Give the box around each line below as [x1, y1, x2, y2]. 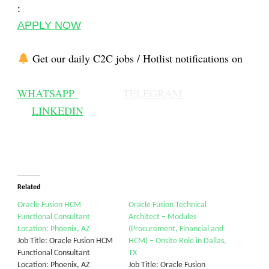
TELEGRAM [123, 85, 186, 100]
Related [17, 183, 40, 191]
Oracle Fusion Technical [128, 200, 207, 210]
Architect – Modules [128, 212, 196, 222]
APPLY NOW [17, 19, 81, 31]
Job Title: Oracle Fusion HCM [17, 236, 113, 246]
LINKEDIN [32, 103, 83, 118]
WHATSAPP [17, 85, 78, 100]
